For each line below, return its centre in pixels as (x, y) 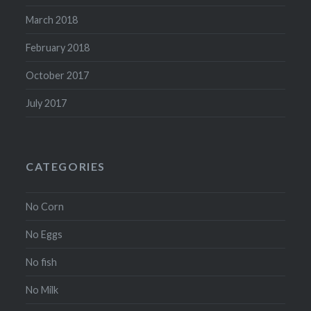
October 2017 (58, 75)
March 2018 (52, 19)
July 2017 (47, 103)
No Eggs (44, 234)
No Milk (42, 289)
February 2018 (58, 47)
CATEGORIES (66, 166)
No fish (42, 262)
